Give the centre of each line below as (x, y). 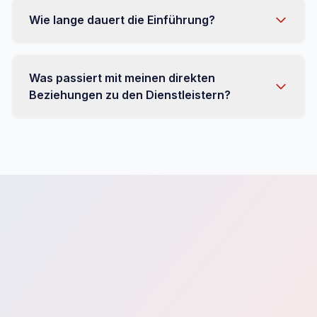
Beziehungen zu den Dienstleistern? (130, 95)
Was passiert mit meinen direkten (122, 78)
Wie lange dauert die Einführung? (122, 20)
